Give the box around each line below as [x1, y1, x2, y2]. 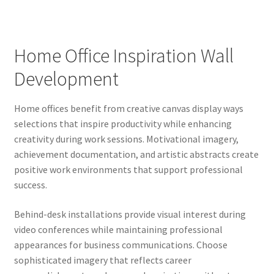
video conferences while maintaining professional [13, 223, 223, 235]
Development [13, 66, 119, 91]
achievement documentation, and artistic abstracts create [13, 148, 259, 161]
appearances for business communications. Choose [13, 238, 228, 251]
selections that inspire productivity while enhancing [13, 117, 232, 130]
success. [13, 179, 47, 191]
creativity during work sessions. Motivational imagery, [13, 133, 239, 146]
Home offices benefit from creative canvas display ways [13, 102, 243, 115]
